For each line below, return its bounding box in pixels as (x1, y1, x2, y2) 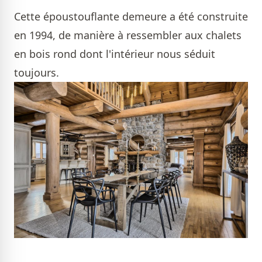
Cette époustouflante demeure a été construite (14, 9, 248, 24)
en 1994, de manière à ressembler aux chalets (14, 28, 242, 43)
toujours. (14, 65, 59, 80)
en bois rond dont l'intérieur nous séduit (14, 47, 215, 61)
